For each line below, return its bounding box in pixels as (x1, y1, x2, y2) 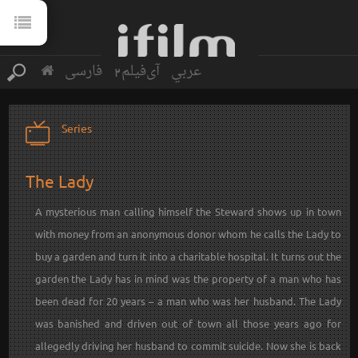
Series (61, 121, 92, 135)
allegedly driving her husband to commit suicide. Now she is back (34, 339, 341, 353)
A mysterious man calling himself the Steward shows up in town (34, 205, 341, 219)
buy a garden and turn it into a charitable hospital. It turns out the (34, 249, 341, 264)
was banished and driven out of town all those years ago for (34, 316, 341, 331)
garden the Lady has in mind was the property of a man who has (34, 272, 341, 286)
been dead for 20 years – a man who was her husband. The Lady (34, 294, 341, 308)
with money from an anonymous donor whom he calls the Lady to (34, 227, 341, 241)
